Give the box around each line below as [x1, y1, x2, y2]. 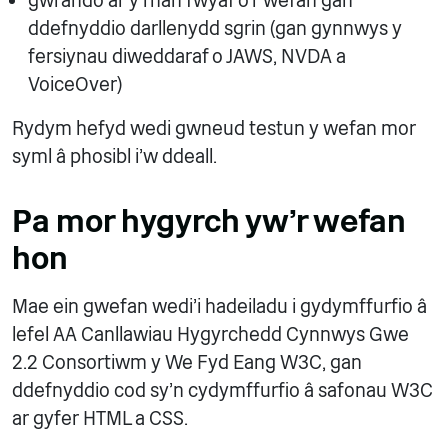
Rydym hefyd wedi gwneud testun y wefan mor [12, 117, 416, 140]
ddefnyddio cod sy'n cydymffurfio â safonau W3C [12, 379, 433, 402]
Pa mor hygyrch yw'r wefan [12, 202, 406, 240]
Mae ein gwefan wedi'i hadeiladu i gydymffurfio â [12, 295, 427, 318]
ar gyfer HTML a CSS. [12, 407, 188, 430]
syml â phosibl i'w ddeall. [12, 145, 217, 168]
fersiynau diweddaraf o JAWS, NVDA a [28, 45, 346, 68]
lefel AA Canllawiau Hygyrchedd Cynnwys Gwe [12, 323, 409, 346]
